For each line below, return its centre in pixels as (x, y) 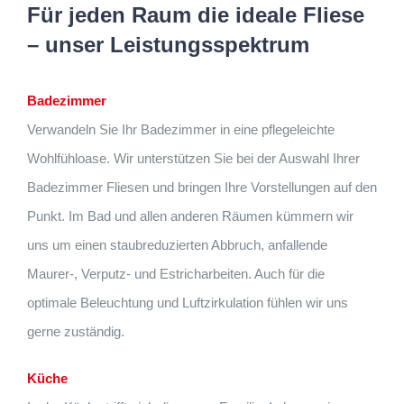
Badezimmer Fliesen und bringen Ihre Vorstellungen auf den (202, 188)
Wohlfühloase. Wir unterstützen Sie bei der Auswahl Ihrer (193, 159)
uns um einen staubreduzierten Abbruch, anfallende (177, 245)
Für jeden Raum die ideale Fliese (196, 15)
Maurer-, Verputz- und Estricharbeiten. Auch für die (176, 274)
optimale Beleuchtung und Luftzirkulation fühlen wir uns (188, 303)
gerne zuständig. (76, 332)
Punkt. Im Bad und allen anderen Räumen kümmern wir (190, 216)
